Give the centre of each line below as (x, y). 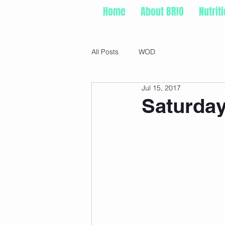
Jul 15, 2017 (161, 88)
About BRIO (162, 12)
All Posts (105, 52)
